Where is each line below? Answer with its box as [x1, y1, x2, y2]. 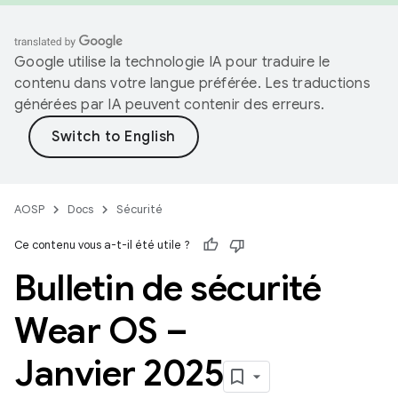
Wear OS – [14, 308, 188, 353]
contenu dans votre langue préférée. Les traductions [14, 75, 370, 92]
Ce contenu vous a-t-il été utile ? [14, 237, 190, 252]
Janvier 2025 [14, 351, 223, 395]
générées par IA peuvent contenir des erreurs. [14, 96, 325, 114]
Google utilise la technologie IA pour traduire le [14, 53, 330, 71]
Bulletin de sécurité [14, 266, 321, 310]
